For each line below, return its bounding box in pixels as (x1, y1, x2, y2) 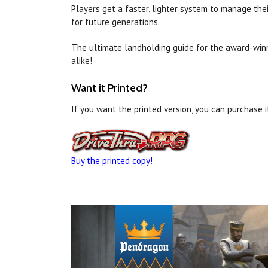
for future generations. (71, 16, 160, 28)
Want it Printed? (71, 81, 148, 95)
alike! (71, 55, 92, 67)
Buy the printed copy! (71, 154, 153, 166)
